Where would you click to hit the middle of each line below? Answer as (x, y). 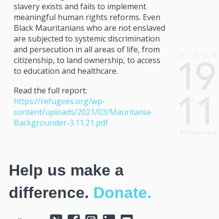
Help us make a (66, 170)
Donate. (122, 193)
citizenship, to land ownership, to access (87, 60)
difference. (51, 193)
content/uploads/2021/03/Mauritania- (83, 112)
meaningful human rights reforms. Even (87, 17)
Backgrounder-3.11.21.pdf (61, 122)
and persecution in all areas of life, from (87, 49)
